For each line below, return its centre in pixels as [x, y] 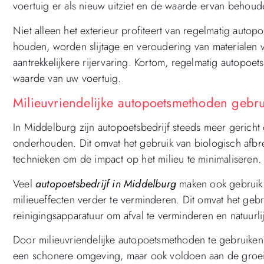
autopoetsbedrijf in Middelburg [106, 184]
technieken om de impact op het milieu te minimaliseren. [137, 159]
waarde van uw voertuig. [67, 78]
